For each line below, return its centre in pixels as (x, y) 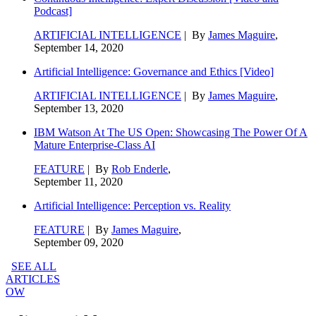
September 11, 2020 (78, 181)
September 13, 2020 (79, 108)
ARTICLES (33, 279)
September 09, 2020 (79, 242)
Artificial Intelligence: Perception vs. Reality (132, 205)
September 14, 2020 (79, 47)
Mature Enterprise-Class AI (95, 145)
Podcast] (53, 11)
